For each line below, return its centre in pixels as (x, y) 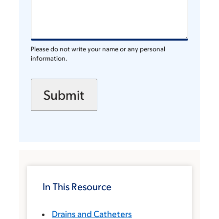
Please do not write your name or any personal (98, 49)
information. (49, 58)
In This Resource (77, 187)
